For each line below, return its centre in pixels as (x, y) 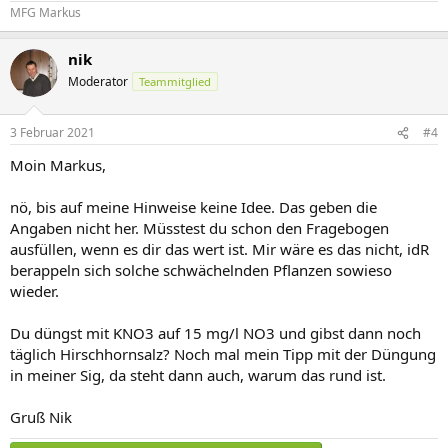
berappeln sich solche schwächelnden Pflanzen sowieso (201, 270)
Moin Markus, (58, 165)
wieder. (34, 291)
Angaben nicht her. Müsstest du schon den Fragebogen (199, 228)
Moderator (98, 81)
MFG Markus (45, 12)
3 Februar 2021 (52, 132)
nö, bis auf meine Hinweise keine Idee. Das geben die (193, 207)
